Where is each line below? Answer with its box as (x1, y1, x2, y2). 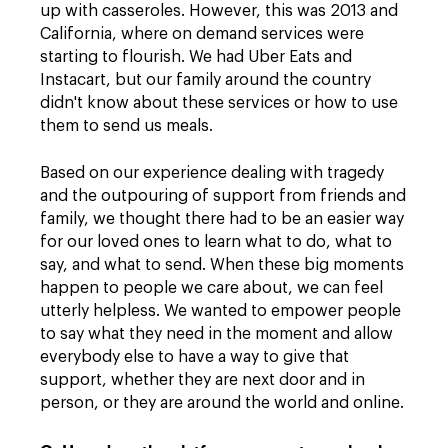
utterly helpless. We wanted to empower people (40, 303, 401, 319)
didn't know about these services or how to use (40, 95, 398, 111)
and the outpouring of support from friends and (40, 188, 406, 204)
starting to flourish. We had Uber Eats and (40, 49, 352, 65)
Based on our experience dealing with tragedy (40, 165, 384, 181)
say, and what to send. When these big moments (40, 257, 404, 273)
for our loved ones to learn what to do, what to (40, 234, 392, 250)
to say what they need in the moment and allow (40, 326, 393, 342)
